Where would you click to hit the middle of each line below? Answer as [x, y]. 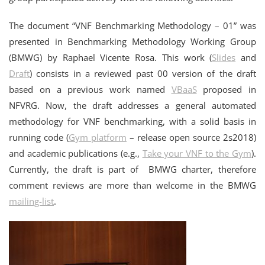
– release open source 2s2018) [191, 138]
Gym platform [98, 138]
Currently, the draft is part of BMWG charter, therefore [132, 169]
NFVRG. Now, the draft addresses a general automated [132, 106]
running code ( [39, 138]
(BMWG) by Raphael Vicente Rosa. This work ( [111, 58]
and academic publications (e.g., [76, 153]
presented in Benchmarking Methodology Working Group [132, 42]
